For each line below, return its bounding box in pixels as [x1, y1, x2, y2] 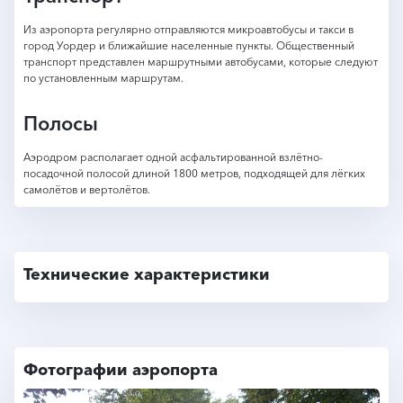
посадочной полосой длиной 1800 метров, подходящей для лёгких [23, 166, 365, 180]
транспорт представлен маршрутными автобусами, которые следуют [23, 55, 378, 68]
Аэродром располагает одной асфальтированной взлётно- [23, 150, 323, 164]
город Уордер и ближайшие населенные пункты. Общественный [23, 39, 354, 52]
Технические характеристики [23, 264, 270, 284]
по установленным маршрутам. [23, 71, 184, 85]
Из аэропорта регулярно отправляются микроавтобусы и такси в [23, 22, 354, 36]
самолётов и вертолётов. [23, 183, 150, 196]
